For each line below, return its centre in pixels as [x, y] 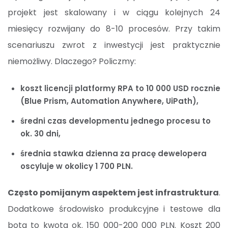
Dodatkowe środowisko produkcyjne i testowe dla [114, 209]
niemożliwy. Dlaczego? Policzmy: [72, 62]
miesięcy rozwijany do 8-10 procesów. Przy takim [114, 29]
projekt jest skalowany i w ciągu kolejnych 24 [114, 13]
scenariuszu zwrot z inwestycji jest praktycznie [114, 45]
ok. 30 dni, [40, 134]
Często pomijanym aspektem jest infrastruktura [113, 193]
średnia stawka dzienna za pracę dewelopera [113, 154]
